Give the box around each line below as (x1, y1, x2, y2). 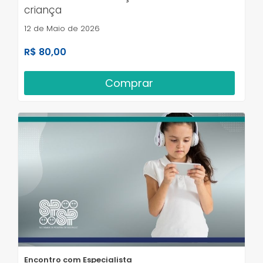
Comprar (105, 75, 154, 90)
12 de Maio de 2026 (24, 22, 100, 34)
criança (24, 2, 62, 17)
